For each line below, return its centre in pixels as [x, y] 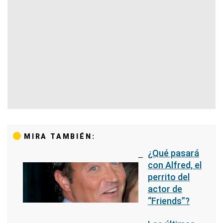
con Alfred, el [174, 165]
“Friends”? [168, 201]
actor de [165, 189]
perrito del [168, 177]
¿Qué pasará [173, 153]
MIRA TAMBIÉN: [60, 136]
